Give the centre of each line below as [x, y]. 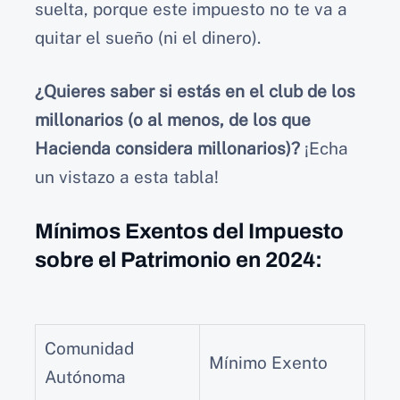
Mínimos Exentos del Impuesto [189, 231]
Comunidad [89, 348]
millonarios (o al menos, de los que [173, 120]
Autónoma [85, 376]
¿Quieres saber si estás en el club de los [195, 92]
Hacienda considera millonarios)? [167, 149]
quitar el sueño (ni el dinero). [148, 37]
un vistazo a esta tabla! [127, 177]
